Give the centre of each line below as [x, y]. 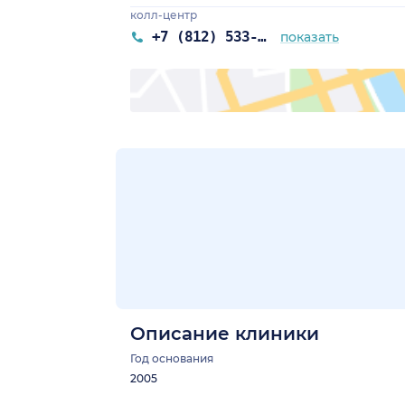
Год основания [172, 359]
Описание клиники [225, 334]
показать [310, 38]
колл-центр [164, 15]
